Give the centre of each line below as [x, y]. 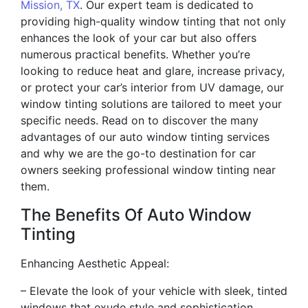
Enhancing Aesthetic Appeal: [95, 264]
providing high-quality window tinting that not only [153, 22]
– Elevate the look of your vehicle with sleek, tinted [154, 291]
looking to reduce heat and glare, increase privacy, [153, 71]
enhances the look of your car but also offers [139, 38]
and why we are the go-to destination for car [138, 154]
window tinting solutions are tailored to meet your [151, 104]
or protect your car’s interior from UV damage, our [152, 88]
